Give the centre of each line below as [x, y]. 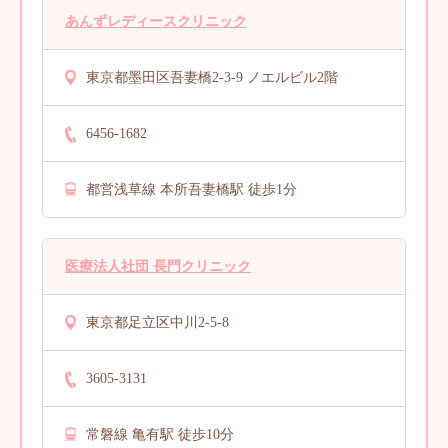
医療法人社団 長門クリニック [158, 266]
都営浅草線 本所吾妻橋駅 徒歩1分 [191, 189]
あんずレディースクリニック [156, 21]
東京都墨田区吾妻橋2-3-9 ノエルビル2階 [212, 77]
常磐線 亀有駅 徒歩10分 [160, 434]
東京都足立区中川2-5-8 [157, 322]
